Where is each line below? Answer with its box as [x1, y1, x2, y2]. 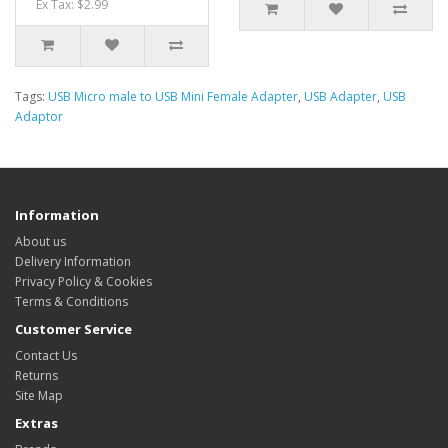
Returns [15, 366, 58, 384]
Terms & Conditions [15, 292, 128, 310]
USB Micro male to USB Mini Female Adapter [48, 87, 298, 105]
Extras [15, 413, 58, 432]
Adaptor [15, 107, 63, 125]
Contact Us [15, 346, 77, 364]
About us [15, 232, 66, 250]
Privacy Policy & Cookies [15, 272, 152, 290]
